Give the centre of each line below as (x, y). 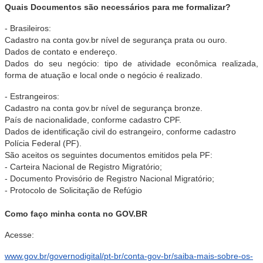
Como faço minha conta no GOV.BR (76, 214)
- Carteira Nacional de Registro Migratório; (83, 167)
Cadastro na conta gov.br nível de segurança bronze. (104, 108)
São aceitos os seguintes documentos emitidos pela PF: (109, 155)
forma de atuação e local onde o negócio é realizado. (104, 75)
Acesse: (19, 235)
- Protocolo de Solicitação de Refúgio (73, 190)
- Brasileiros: (28, 28)
